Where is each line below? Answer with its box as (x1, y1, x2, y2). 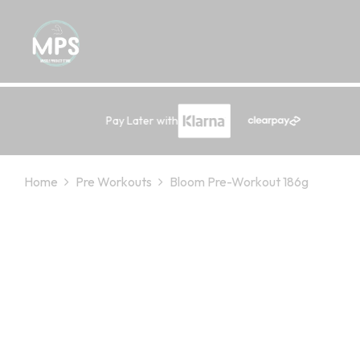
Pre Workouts (76, 174, 152, 190)
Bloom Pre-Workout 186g (170, 174, 309, 190)
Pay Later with (105, 113, 178, 129)
